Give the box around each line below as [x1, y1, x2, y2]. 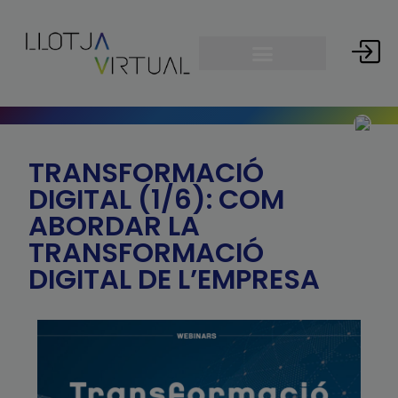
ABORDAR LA [28, 207, 200, 245]
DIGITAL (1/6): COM [28, 180, 284, 219]
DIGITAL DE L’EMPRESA [28, 260, 320, 298]
